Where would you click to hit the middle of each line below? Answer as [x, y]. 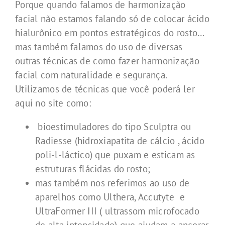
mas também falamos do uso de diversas [99, 47]
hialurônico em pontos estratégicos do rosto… [110, 33]
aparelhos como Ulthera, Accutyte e [110, 197]
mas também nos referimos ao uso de [113, 183]
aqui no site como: [53, 103]
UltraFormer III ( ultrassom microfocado [117, 211]
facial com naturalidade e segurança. [91, 75]
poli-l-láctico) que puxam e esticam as [115, 154]
